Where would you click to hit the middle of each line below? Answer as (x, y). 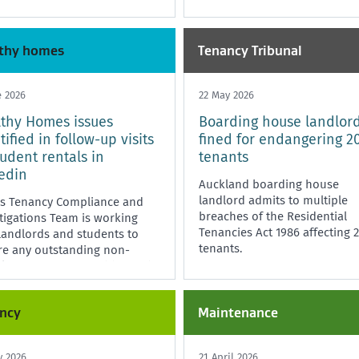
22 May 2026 (226, 95)
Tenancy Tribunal (250, 50)
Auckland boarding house (269, 184)
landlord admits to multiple (273, 200)
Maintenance (238, 312)
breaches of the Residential (273, 216)
